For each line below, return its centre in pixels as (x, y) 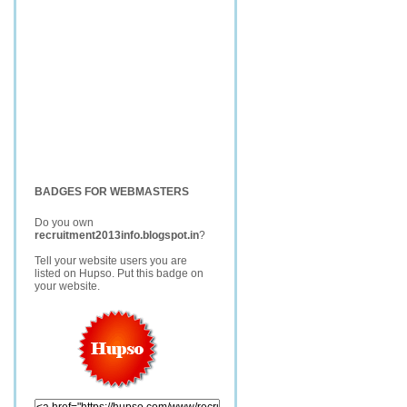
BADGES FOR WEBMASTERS (112, 192)
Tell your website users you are (111, 261)
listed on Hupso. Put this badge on (119, 273)
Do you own (64, 223)
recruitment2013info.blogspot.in (117, 235)
